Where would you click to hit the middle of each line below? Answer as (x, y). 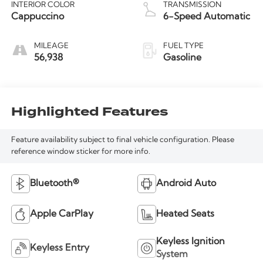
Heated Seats (185, 214)
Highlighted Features (89, 112)
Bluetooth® (54, 183)
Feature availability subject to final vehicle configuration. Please (122, 140)
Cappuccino (37, 17)
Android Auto (186, 183)
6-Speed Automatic (207, 17)
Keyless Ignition (190, 242)
